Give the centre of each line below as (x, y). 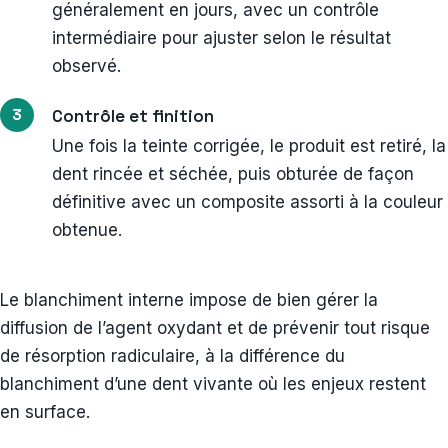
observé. (86, 65)
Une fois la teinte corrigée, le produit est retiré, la (249, 145)
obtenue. (87, 229)
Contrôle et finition (133, 115)
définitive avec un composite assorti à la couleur (247, 201)
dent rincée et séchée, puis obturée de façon (233, 173)
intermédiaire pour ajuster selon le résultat (221, 37)
